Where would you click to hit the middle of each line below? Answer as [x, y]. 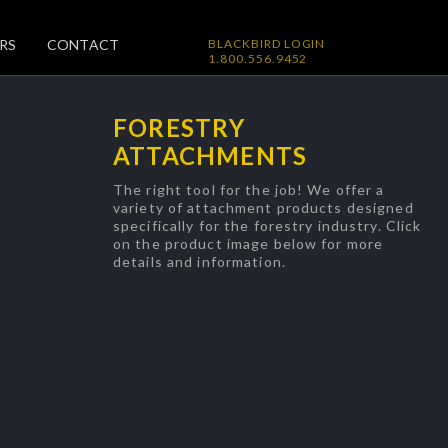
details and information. [199, 261]
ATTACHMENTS [210, 155]
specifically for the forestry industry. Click [267, 225]
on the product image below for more [248, 243]
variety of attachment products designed [263, 207]
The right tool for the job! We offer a [249, 189]
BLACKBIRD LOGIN [267, 43]
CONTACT [83, 44]
